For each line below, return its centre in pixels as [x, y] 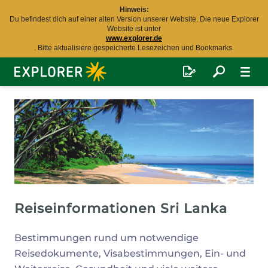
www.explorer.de [134, 38]
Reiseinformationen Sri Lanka [121, 209]
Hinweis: [134, 10]
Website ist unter [134, 29]
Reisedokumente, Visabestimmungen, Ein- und [130, 254]
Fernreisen [37, 80]
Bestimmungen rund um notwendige [106, 238]
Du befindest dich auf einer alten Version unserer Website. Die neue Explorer [134, 19]
